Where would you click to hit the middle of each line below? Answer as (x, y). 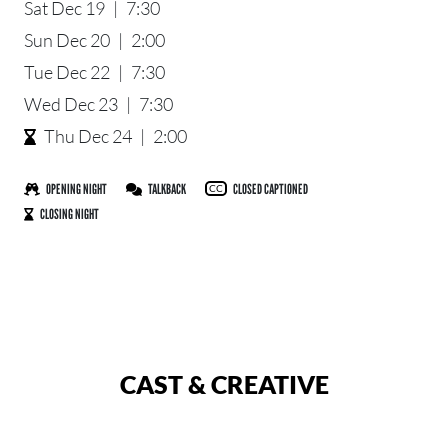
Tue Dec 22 (67, 71)
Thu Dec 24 (88, 135)
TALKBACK (167, 188)
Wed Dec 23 (71, 103)
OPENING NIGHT (77, 188)
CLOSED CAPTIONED (270, 188)
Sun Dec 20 (67, 39)
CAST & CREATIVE (224, 383)
